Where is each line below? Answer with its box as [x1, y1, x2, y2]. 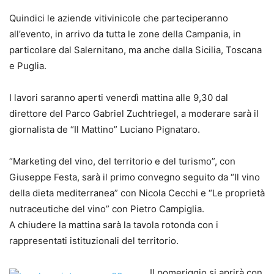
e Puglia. [9, 59, 46, 72]
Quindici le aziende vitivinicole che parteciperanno [9, 12, 228, 24]
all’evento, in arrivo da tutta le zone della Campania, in [9, 28, 241, 40]
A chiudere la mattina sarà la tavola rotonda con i [9, 218, 218, 231]
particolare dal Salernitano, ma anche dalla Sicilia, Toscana [9, 43, 262, 56]
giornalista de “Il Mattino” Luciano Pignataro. [9, 123, 200, 135]
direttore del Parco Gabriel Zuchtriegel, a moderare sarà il [9, 107, 259, 119]
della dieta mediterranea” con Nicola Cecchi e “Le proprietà [9, 187, 265, 199]
